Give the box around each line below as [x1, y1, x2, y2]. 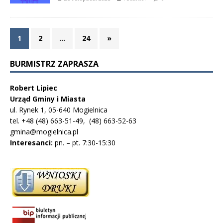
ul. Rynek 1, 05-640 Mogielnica [10, 105, 108, 114]
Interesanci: [10, 137, 55, 147]
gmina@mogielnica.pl [10, 126, 78, 136]
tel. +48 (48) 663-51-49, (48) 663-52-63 [10, 115, 136, 125]
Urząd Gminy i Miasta [10, 94, 86, 104]
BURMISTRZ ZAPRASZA [10, 58, 99, 69]
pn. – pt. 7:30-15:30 [55, 137, 115, 147]
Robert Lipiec [10, 83, 57, 93]
